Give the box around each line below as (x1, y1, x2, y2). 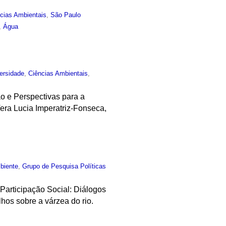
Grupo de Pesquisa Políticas (22, 162, 106, 171)
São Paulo (50, 11, 81, 19)
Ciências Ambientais (28, 69, 88, 77)
